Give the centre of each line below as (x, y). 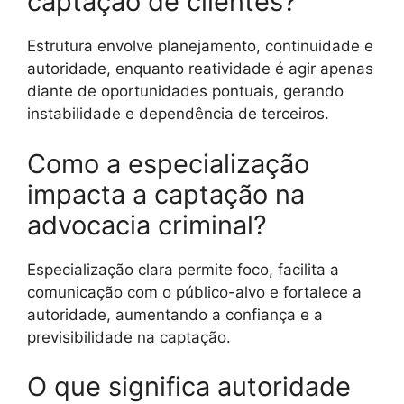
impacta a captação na (166, 194)
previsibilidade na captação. (129, 337)
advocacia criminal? (147, 225)
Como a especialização (168, 163)
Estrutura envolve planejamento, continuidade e (200, 46)
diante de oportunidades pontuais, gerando (185, 92)
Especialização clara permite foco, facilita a (183, 269)
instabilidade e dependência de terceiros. (178, 114)
